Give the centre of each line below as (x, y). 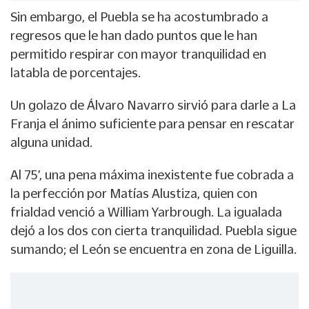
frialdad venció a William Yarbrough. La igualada (146, 212)
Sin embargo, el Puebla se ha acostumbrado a (139, 17)
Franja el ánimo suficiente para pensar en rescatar (152, 124)
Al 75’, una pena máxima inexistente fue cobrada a (152, 175)
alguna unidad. (51, 142)
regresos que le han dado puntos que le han (134, 36)
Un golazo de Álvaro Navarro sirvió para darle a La (153, 105)
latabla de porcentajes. (76, 73)
